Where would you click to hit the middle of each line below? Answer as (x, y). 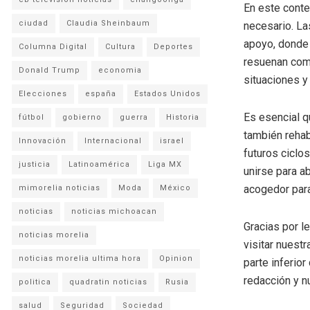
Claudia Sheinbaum (108, 23)
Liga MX (165, 164)
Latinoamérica (99, 164)
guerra (134, 117)
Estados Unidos (167, 93)
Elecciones (43, 93)
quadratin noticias (108, 282)
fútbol (31, 117)
